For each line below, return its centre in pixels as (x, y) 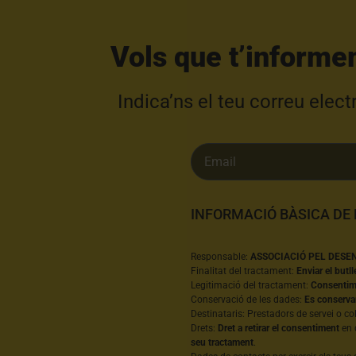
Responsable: (221, 257)
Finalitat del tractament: (244, 271)
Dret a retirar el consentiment (279, 329)
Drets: (205, 329)
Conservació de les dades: (248, 300)
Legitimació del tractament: (251, 286)
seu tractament (222, 343)
